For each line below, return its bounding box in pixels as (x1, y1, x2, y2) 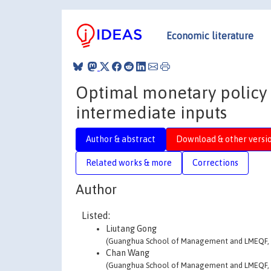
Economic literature (166, 30, 253, 41)
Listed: (82, 210, 110, 221)
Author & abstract (86, 134, 155, 144)
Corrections (192, 157, 238, 168)
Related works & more (86, 157, 172, 168)
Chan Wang (106, 248, 149, 258)
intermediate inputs (76, 102, 227, 122)
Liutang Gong (106, 224, 157, 233)
